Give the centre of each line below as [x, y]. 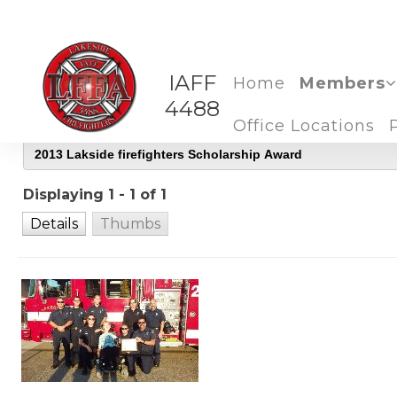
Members [342, 83]
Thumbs [131, 224]
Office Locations [304, 126]
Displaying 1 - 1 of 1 [99, 195]
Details [54, 224]
